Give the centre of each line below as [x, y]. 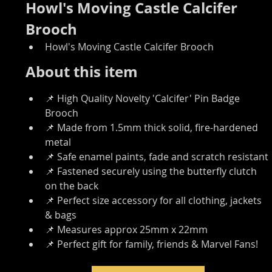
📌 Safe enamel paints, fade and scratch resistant [157, 156]
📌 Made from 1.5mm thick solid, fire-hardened [153, 127]
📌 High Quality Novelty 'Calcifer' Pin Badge [144, 98]
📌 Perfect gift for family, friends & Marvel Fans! [152, 244]
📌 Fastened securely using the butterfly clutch [152, 171]
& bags [61, 215]
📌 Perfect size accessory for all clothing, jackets [155, 200]
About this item [82, 71]
